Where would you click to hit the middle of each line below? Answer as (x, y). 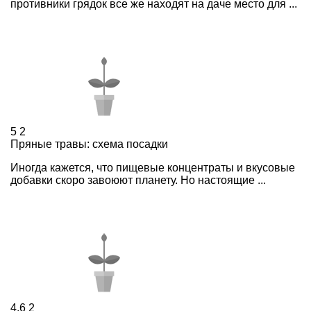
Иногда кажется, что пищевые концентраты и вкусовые (153, 167)
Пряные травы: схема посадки (89, 144)
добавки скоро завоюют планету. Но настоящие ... (138, 180)
